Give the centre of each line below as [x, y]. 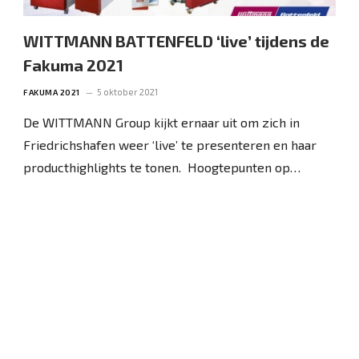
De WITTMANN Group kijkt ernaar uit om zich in [162, 122]
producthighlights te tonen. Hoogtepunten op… [162, 167]
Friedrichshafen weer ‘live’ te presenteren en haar [170, 144]
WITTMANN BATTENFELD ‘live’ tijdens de [177, 40]
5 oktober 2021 [127, 91]
